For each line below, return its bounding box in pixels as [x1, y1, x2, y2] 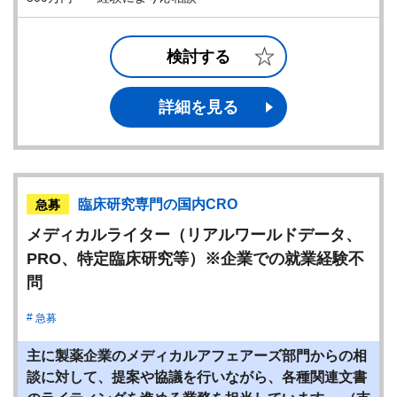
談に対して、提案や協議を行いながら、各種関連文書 [27, 370, 367, 385]
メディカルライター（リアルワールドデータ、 [27, 226, 362, 244]
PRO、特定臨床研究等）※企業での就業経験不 [27, 250, 364, 268]
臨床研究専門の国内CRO [78, 197, 237, 212]
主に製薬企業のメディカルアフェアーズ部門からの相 [27, 348, 367, 363]
